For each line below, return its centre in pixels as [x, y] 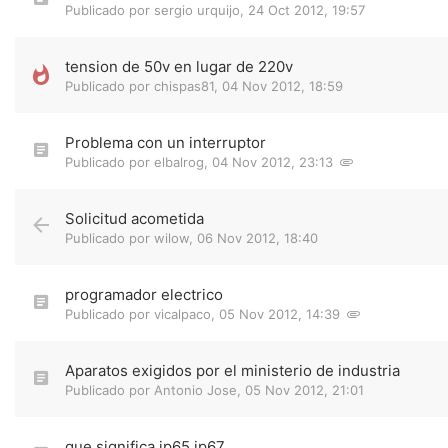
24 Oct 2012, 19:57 [306, 10]
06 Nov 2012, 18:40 [257, 238]
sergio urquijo [197, 10]
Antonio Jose [195, 390]
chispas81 [184, 86]
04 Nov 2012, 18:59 [282, 86]
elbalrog [179, 162]
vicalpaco [182, 314]
